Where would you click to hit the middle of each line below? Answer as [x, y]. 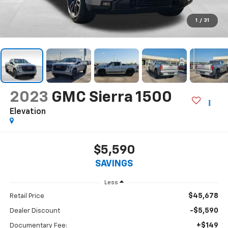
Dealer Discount [35, 211]
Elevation [27, 112]
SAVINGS [114, 164]
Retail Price [27, 196]
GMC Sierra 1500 [111, 97]
